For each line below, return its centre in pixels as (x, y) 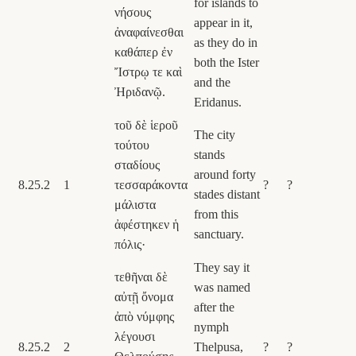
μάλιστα (135, 204)
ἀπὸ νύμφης (144, 316)
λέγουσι (135, 336)
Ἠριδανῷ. (140, 91)
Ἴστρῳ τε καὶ (148, 72)
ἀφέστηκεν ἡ (147, 224)
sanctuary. (219, 234)
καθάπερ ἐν (143, 52)
